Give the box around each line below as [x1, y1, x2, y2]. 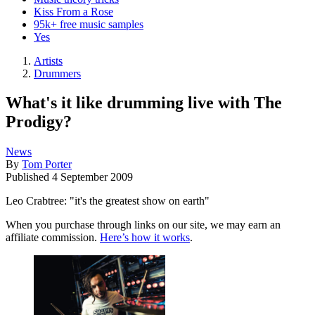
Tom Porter [22, 158, 72, 171]
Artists [34, 54, 63, 67]
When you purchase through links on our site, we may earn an [6, 219, 281, 231]
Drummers [34, 67, 81, 79]
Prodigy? [6, 112, 72, 131]
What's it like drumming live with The [6, 94, 282, 112]
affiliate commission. [6, 231, 100, 244]
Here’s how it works [100, 231, 190, 244]
